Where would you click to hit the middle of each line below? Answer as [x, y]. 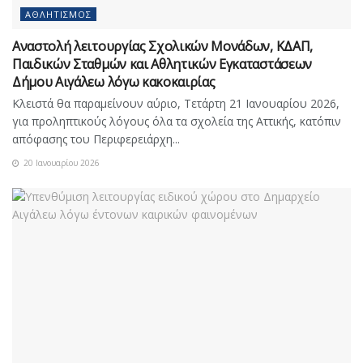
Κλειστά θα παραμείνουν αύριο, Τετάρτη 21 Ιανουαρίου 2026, [176, 103]
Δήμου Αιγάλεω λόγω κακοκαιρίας [114, 81]
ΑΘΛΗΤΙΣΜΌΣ [58, 14]
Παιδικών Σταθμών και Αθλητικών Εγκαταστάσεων [162, 64]
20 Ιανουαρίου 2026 [60, 162]
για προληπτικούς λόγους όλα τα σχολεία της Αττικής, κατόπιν [177, 121]
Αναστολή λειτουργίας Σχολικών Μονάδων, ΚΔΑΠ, [162, 46]
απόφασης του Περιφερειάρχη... [96, 139]
